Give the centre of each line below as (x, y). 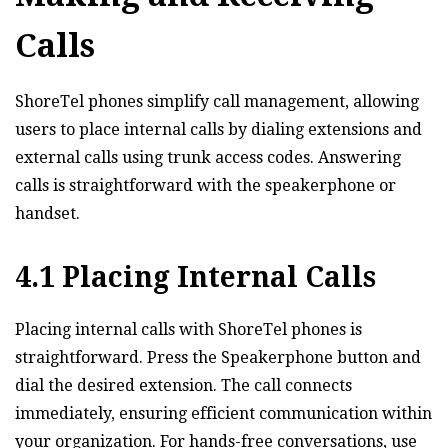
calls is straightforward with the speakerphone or (205, 185)
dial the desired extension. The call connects (183, 385)
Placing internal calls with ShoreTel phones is (188, 329)
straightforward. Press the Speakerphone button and (218, 357)
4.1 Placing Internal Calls (195, 277)
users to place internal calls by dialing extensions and (218, 129)
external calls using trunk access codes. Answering (208, 157)
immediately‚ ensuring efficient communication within (223, 413)
